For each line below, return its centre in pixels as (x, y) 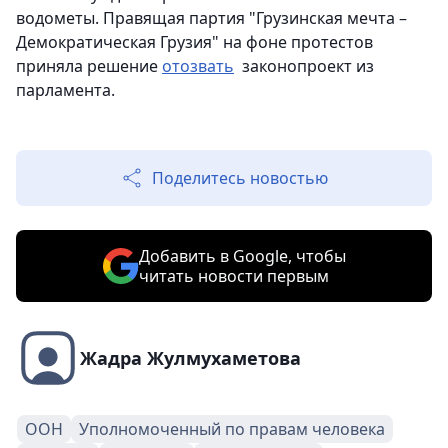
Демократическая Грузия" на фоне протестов (194, 42)
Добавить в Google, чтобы (242, 256)
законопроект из (304, 66)
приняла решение (89, 66)
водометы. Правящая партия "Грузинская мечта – (211, 18)
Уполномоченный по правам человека (232, 429)
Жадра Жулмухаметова (190, 358)
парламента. (65, 90)
